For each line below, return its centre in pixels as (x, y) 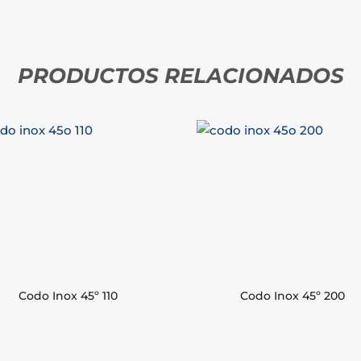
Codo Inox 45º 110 (68, 296)
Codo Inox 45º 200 (293, 296)
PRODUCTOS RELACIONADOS (180, 76)
